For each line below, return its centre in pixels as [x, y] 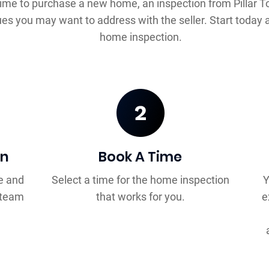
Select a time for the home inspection [140, 180]
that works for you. [140, 197]
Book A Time [141, 157]
